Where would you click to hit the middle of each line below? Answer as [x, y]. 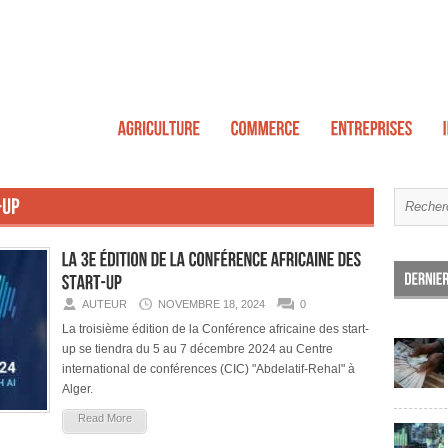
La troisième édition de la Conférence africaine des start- [215, 329]
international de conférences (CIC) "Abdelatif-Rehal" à [208, 369]
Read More [104, 418]
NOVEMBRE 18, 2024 [211, 304]
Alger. [77, 389]
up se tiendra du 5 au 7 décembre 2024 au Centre [197, 349]
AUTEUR [104, 304]
